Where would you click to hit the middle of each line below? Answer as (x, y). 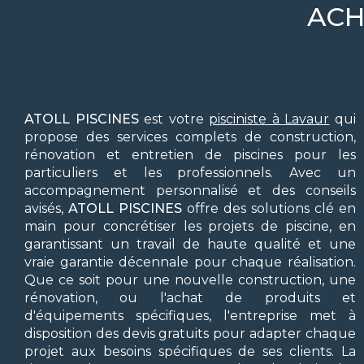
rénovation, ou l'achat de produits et (190, 298)
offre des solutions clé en (269, 208)
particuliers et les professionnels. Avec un (190, 173)
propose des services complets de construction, (190, 137)
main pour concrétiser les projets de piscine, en (190, 226)
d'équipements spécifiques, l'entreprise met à (190, 316)
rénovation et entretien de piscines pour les (190, 155)
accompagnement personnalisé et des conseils (190, 191)
